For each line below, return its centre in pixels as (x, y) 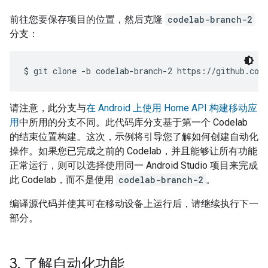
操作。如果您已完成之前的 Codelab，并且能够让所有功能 (133, 151)
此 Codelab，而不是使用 (63, 180)
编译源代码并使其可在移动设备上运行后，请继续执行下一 (134, 204)
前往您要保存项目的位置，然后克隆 (87, 20)
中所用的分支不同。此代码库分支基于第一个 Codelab (133, 123)
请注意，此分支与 (48, 108)
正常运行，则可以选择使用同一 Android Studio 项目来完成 (134, 166)
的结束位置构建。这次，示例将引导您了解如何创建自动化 (134, 137)
